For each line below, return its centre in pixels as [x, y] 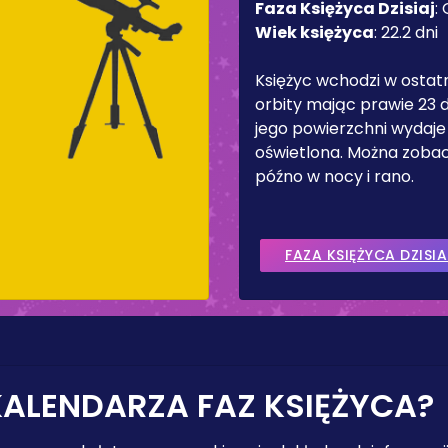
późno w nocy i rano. [334, 176]
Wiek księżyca [314, 32]
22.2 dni [409, 32]
